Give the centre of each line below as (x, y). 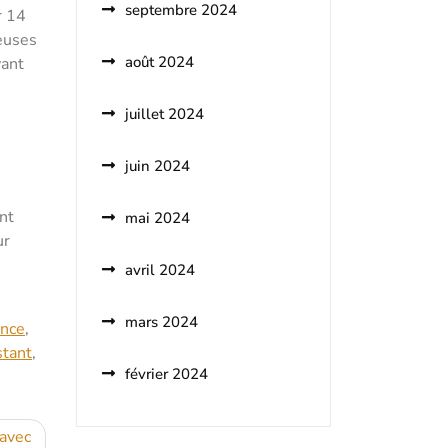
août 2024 (159, 62)
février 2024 (166, 374)
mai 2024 (157, 218)
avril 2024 (160, 270)
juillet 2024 (164, 114)
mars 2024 (161, 322)
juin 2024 (157, 166)
